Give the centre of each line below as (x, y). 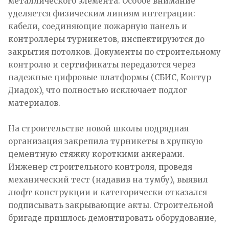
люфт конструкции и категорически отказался (108, 192)
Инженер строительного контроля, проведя (100, 167)
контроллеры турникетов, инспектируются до (106, 39)
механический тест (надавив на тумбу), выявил (108, 179)
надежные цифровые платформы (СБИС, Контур (110, 77)
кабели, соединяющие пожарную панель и (98, 26)
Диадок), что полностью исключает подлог (98, 90)
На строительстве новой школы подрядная (98, 128)
